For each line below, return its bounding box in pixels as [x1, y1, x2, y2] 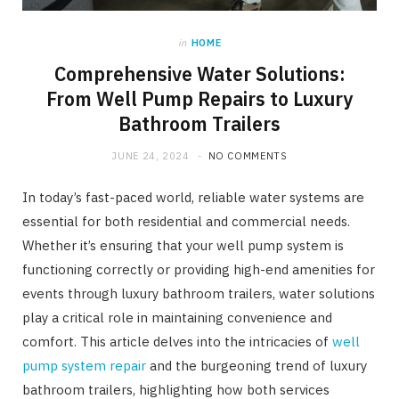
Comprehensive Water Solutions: [53, 61, 346, 86]
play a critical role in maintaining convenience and [22, 308, 332, 326]
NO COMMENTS [208, 149, 288, 162]
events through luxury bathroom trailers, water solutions [22, 284, 375, 302]
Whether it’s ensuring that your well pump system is [22, 236, 344, 254]
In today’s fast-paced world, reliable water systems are [22, 188, 364, 206]
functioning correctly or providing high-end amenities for [22, 260, 375, 278]
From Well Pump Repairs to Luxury [46, 85, 353, 111]
